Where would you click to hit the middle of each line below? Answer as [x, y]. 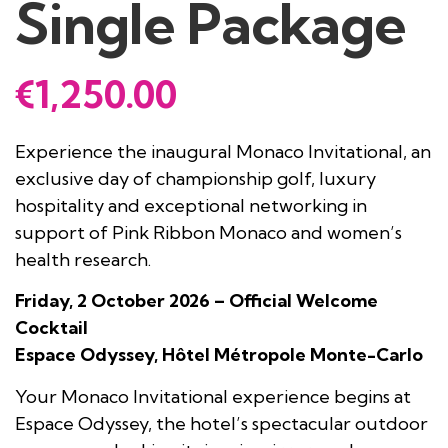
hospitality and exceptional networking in [191, 205]
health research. [83, 259]
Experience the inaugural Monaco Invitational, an [223, 151]
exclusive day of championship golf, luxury [195, 178]
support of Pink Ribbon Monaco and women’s [208, 232]
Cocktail [51, 328]
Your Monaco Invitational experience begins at [213, 396]
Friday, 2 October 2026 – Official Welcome [196, 301]
